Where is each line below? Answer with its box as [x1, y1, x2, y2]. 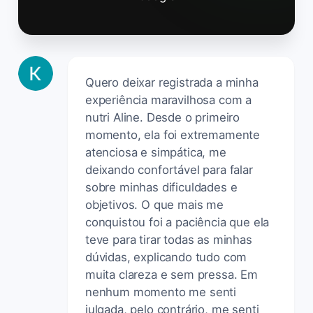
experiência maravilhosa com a [85, 92, 252, 107]
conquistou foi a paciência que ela [85, 214, 270, 229]
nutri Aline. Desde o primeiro [85, 110, 240, 124]
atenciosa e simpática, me [85, 145, 226, 159]
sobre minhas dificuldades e [85, 180, 238, 194]
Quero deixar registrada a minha [85, 75, 259, 89]
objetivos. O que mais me [85, 197, 224, 212]
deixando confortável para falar [85, 162, 253, 177]
